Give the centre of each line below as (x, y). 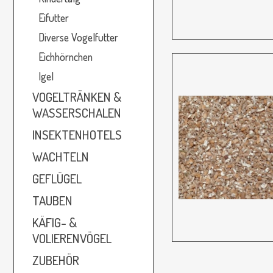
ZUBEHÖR (56, 260)
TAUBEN (52, 200)
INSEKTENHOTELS (77, 134)
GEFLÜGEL (57, 178)
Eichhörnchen (66, 56)
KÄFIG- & (55, 222)
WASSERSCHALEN (77, 112)
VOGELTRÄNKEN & (77, 97)
